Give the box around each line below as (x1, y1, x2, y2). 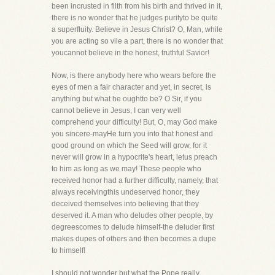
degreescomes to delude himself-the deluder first (52, 223, 214, 231)
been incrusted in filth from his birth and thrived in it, (52, 2, 222, 10)
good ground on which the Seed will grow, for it (52, 141, 207, 150)
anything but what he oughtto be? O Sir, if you (52, 95, 202, 103)
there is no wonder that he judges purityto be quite (52, 14, 218, 22)
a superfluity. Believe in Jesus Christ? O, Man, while (52, 25, 223, 34)
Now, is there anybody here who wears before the (52, 71, 216, 80)
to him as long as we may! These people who (52, 165, 201, 173)
